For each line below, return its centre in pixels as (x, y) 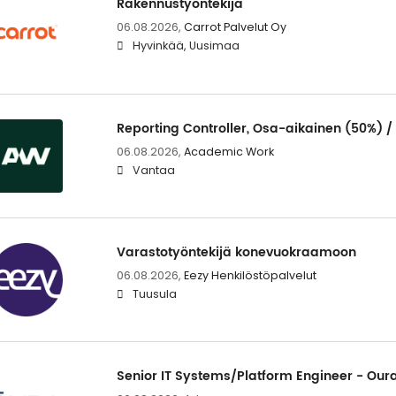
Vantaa (153, 170)
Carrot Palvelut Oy (235, 27)
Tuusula (154, 293)
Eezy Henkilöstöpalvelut (250, 275)
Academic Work (228, 151)
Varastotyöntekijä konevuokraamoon (236, 252)
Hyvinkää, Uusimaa (186, 46)
